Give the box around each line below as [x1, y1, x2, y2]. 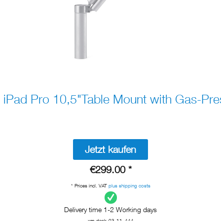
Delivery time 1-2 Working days [64, 205, 157, 214]
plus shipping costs [108, 182, 150, 188]
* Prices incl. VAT [71, 182, 109, 188]
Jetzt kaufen [85, 143, 136, 155]
